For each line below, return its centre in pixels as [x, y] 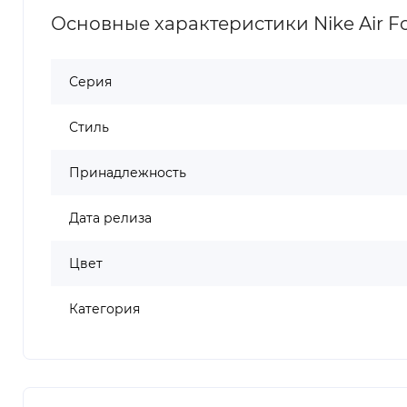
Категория [104, 308]
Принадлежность [128, 172]
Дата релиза [110, 218]
